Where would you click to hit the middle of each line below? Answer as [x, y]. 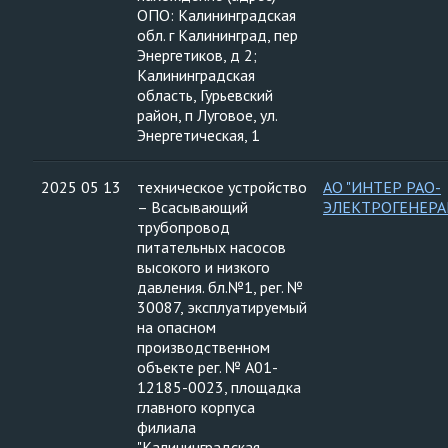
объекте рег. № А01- [207, 367]
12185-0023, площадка [219, 387]
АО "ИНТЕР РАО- [382, 187]
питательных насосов [211, 247]
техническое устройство [222, 187]
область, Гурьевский [205, 95]
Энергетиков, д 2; [197, 55]
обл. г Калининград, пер [217, 35]
